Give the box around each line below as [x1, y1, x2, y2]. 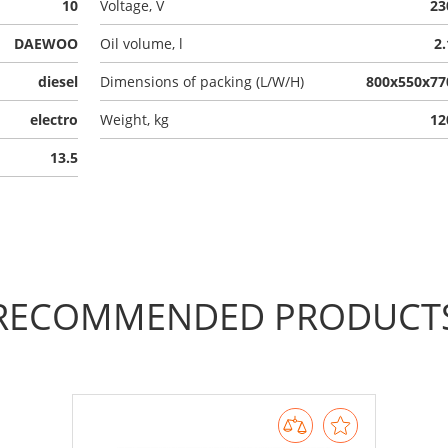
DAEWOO [14, 34, 79, 53]
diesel [38, 72, 79, 91]
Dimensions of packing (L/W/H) [99, 72, 304, 91]
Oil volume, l [99, 34, 183, 53]
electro [30, 110, 79, 129]
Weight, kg [99, 110, 169, 129]
